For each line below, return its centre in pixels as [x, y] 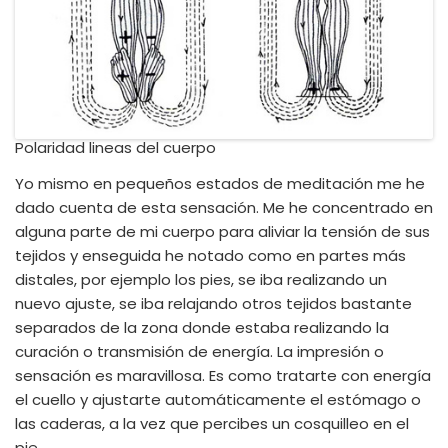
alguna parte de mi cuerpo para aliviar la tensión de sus [222, 231]
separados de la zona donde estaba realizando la [202, 327]
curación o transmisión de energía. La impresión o [199, 351]
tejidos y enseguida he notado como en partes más [210, 255]
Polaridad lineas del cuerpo [115, 147]
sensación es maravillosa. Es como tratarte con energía [223, 375]
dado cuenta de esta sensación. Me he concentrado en [224, 207]
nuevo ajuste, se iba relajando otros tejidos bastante [213, 303]
